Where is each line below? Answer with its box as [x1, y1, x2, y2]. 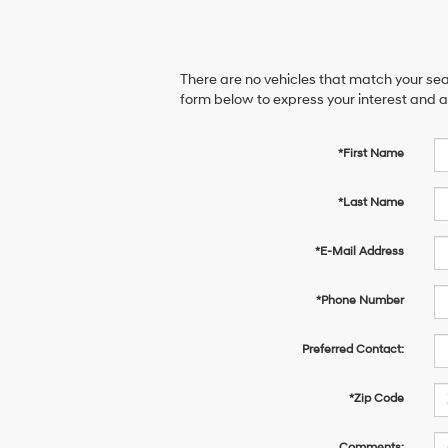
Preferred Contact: [301, 341, 404, 357]
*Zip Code [348, 390, 404, 406]
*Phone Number [315, 292, 404, 308]
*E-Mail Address [314, 243, 404, 259]
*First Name [337, 145, 404, 161]
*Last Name [337, 194, 404, 210]
